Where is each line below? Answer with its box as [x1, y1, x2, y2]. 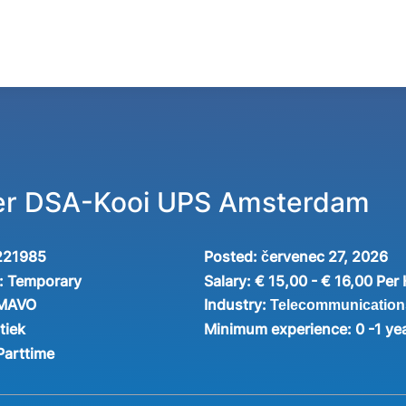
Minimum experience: [203, 320, 355, 339]
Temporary [7, 271, 82, 290]
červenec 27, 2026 [260, 247, 388, 266]
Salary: [203, 271, 255, 290]
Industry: [203, 295, 270, 314]
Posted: [203, 247, 257, 266]
